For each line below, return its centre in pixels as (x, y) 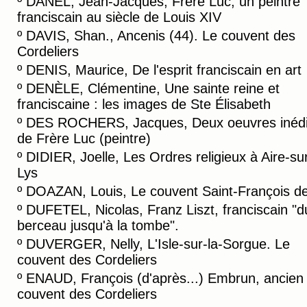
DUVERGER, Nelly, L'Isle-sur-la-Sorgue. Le (158, 244)
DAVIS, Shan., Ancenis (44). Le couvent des (161, 36)
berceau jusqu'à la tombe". (98, 225)
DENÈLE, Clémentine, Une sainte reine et (153, 88)
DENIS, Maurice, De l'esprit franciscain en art (164, 70)
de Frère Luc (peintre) (84, 138)
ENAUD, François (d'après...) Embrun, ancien (165, 278)
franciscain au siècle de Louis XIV (119, 17)
